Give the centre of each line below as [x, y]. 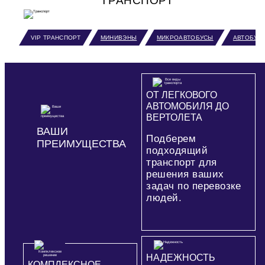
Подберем [171, 138]
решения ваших [185, 174]
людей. [164, 198]
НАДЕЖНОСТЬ [181, 257]
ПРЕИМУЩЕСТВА [82, 144]
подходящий [177, 150]
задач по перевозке [194, 186]
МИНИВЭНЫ [119, 37]
